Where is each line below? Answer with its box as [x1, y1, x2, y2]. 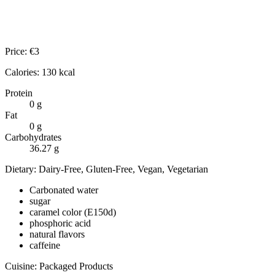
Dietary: [5, 163, 39, 174]
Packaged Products [39, 260, 113, 271]
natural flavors [29, 228, 85, 239]
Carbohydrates [5, 131, 61, 142]
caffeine [29, 239, 60, 250]
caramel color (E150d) [29, 206, 116, 217]
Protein [5, 87, 33, 98]
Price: [5, 45, 29, 56]
